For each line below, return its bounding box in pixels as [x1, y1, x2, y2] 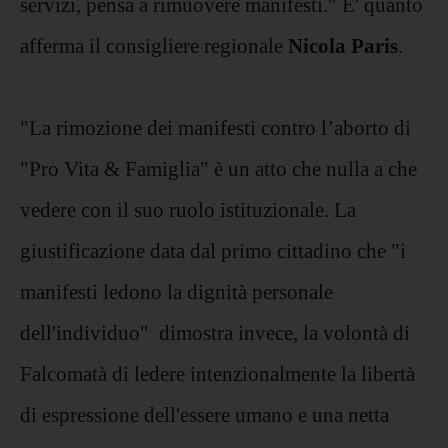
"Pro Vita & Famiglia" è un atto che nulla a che [20, 156, 417, 180]
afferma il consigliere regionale [20, 33, 288, 57]
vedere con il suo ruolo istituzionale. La [20, 197, 356, 221]
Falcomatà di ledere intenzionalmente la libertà [20, 361, 415, 385]
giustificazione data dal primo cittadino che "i [20, 238, 406, 262]
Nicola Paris [288, 33, 398, 57]
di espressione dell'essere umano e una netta [20, 402, 389, 426]
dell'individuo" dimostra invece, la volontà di [20, 320, 410, 344]
